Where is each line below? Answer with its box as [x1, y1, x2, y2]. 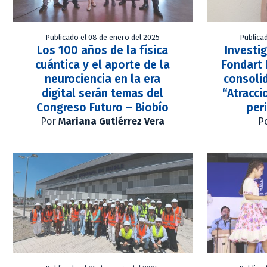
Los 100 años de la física [37, 43, 169, 57]
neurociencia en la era [45, 72, 161, 86]
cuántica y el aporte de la [35, 57, 170, 72]
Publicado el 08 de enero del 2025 [45, 32, 160, 42]
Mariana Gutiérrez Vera [58, 115, 165, 127]
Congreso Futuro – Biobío [36, 100, 169, 114]
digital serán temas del [42, 86, 164, 100]
